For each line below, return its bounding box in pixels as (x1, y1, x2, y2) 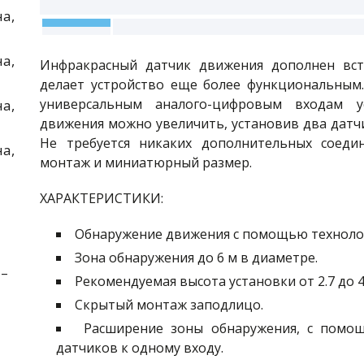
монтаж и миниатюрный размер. (40, 154, 252, 171)
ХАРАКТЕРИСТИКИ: (40, 189, 163, 207)
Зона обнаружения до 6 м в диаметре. (75, 249, 318, 266)
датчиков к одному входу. (56, 339, 223, 357)
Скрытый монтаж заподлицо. (75, 296, 263, 314)
